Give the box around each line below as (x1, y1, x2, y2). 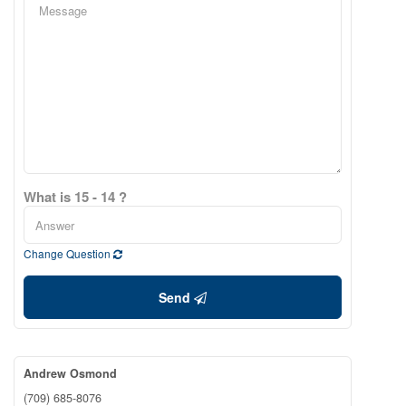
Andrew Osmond (24, 365, 117, 382)
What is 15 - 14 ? (24, 187, 127, 207)
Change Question (24, 246, 113, 261)
